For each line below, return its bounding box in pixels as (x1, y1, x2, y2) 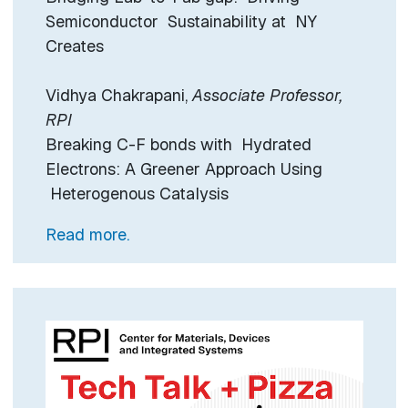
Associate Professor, (191, 84, 342, 106)
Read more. (45, 223, 129, 245)
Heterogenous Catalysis (45, 182, 229, 204)
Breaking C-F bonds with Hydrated (45, 133, 311, 155)
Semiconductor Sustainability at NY (45, 10, 317, 32)
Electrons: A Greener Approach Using (45, 158, 322, 179)
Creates (45, 35, 104, 56)
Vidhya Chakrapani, (45, 84, 192, 106)
